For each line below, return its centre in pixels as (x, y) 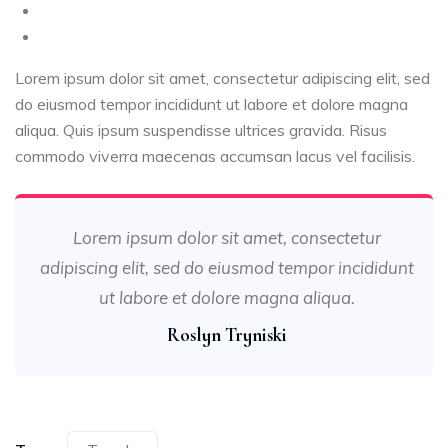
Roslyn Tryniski (226, 334)
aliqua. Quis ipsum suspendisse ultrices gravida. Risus (201, 130)
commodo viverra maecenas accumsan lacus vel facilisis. (215, 156)
